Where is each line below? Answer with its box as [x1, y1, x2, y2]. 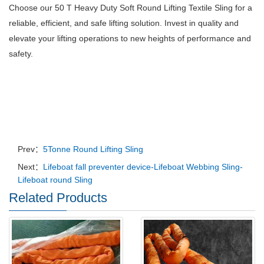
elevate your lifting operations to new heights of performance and [9, 34, 251, 44]
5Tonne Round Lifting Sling [43, 144, 143, 154]
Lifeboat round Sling [18, 175, 93, 185]
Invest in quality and [164, 18, 239, 28]
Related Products [9, 190, 107, 206]
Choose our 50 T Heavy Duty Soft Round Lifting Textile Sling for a [9, 3, 252, 13]
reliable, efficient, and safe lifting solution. [9, 18, 164, 28]
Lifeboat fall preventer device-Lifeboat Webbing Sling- [43, 162, 243, 172]
